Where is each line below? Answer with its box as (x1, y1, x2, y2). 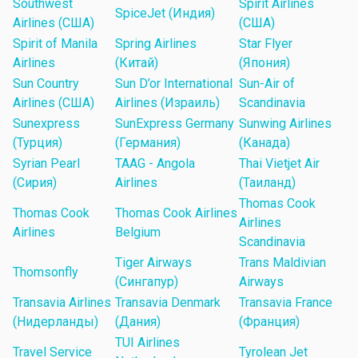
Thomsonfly (13, 265, 78, 280)
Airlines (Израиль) (115, 95, 220, 111)
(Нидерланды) (13, 314, 98, 330)
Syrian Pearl (13, 156, 80, 172)
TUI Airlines (115, 335, 180, 351)
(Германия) (115, 135, 181, 151)
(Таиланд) (239, 175, 296, 191)
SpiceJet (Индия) (115, 6, 215, 22)
